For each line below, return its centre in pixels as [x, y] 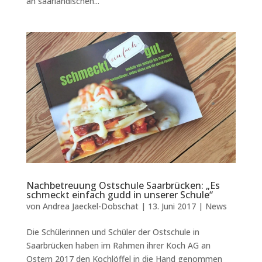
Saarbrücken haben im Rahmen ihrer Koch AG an [118, 246]
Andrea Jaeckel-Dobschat [90, 206]
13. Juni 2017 [172, 206]
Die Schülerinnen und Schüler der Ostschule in [113, 232]
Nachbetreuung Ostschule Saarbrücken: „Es [123, 186]
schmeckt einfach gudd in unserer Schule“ [119, 195]
